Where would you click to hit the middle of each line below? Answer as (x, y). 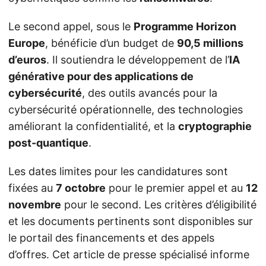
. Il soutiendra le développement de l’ (138, 60)
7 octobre (81, 188)
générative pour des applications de (101, 76)
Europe (27, 43)
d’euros (27, 60)
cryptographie (215, 126)
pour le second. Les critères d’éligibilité (159, 205)
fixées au (32, 188)
